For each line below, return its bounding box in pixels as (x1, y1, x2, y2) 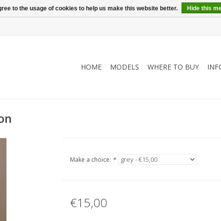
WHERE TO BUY (147, 62, 199, 72)
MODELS (110, 62, 139, 72)
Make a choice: (70, 155, 112, 164)
